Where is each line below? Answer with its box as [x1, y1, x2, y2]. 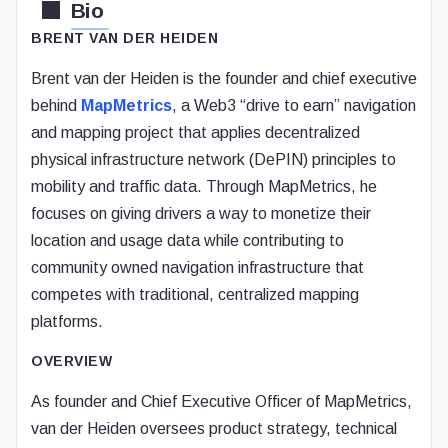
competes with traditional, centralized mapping [31, 286, 359, 303]
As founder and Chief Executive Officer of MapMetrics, [31, 393, 412, 410]
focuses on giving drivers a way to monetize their [31, 205, 371, 222]
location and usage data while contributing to [31, 232, 344, 249]
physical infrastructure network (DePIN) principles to [31, 151, 396, 168]
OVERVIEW [31, 353, 112, 369]
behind [31, 97, 81, 114]
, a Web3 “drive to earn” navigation [172, 97, 416, 114]
